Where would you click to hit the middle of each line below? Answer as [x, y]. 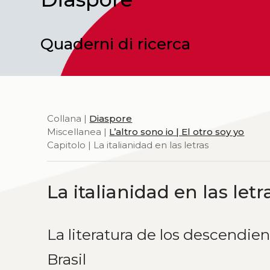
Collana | [68, 118]
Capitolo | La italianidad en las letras [128, 145]
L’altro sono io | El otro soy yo [177, 131]
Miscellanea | [78, 131]
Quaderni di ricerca [116, 44]
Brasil [67, 259]
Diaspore [111, 118]
